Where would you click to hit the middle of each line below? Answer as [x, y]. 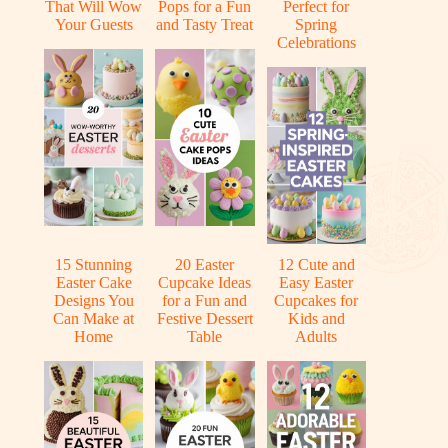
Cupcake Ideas [205, 283]
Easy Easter [316, 283]
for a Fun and [205, 301]
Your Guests [93, 25]
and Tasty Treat [205, 25]
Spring [316, 25]
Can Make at [94, 319]
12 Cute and [316, 265]
